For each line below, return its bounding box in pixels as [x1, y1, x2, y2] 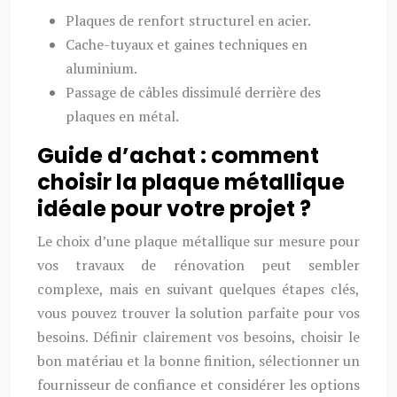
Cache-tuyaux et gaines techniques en [66, 35, 307, 54]
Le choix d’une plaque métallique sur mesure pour [37, 231, 360, 251]
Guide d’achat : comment [37, 141, 319, 170]
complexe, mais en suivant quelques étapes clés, [37, 279, 360, 299]
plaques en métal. [66, 106, 179, 126]
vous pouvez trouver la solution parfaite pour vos [37, 303, 360, 323]
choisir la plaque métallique [37, 167, 345, 197]
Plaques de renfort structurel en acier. [66, 11, 311, 30]
